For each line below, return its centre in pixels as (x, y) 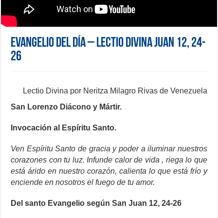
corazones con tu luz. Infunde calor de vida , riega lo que (109, 160)
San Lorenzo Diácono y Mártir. (66, 107)
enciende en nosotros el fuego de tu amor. (83, 182)
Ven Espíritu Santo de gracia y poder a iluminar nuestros (109, 149)
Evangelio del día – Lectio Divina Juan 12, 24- (109, 44)
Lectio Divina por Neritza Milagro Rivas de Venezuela (115, 91)
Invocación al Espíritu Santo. (64, 128)
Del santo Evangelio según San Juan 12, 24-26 (96, 203)
